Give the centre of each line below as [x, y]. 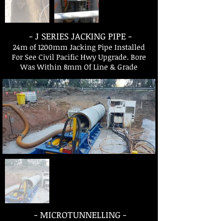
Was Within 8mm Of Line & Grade [79, 67]
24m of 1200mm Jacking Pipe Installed [79, 47]
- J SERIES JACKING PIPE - [79, 36]
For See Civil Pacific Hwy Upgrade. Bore [79, 57]
